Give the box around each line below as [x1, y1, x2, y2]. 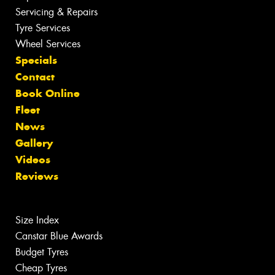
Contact [15, 70, 55, 84]
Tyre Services [15, 21, 70, 35]
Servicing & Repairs [15, 6, 98, 19]
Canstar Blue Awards [15, 230, 103, 243]
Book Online [15, 87, 80, 101]
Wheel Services [15, 37, 80, 51]
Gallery [15, 136, 53, 150]
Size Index [15, 214, 59, 227]
